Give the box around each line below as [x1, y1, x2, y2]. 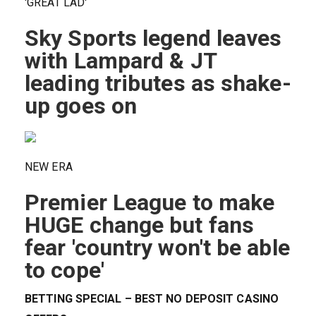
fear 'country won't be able [25, 233, 290, 261]
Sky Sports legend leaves [25, 24, 282, 51]
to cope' [25, 256, 104, 284]
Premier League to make [25, 188, 275, 216]
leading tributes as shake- [25, 69, 291, 97]
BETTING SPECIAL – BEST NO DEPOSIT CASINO [25, 291, 279, 305]
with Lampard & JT [25, 47, 217, 74]
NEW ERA [25, 159, 73, 174]
